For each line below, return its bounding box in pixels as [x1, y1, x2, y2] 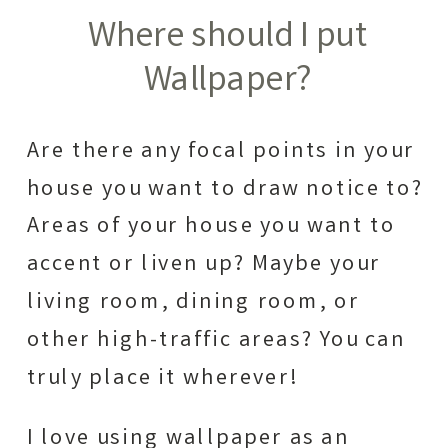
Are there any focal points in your [26, 136, 415, 169]
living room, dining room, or [26, 287, 360, 320]
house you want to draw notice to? [26, 173, 424, 207]
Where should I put [87, 12, 368, 67]
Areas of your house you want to [26, 211, 396, 244]
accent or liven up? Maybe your [26, 249, 381, 282]
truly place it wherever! [26, 362, 298, 396]
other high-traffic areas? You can [26, 325, 406, 358]
